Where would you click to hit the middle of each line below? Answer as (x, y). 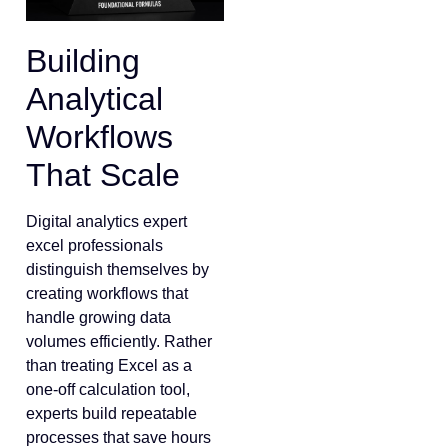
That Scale (103, 175)
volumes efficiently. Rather (119, 342)
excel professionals (94, 246)
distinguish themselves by (117, 270)
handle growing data (98, 318)
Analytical (94, 99)
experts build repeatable (111, 414)
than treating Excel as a (109, 366)
